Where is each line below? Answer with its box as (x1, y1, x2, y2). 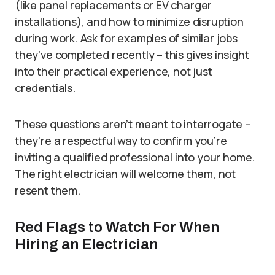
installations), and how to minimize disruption (15, 14, 244, 29)
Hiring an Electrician (15, 236, 158, 253)
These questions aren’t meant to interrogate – (15, 117, 251, 132)
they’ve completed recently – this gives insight (15, 47, 249, 63)
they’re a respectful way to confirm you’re (15, 133, 227, 149)
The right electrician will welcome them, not (15, 166, 236, 182)
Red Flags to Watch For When (15, 219, 219, 236)
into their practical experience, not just (15, 64, 212, 79)
